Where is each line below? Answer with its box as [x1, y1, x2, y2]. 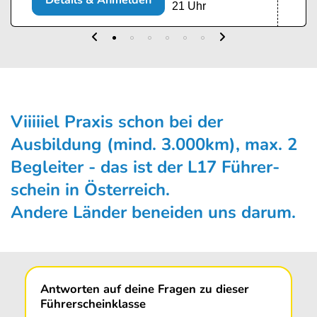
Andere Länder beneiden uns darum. [11, 201, 296, 224]
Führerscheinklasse [40, 296, 146, 313]
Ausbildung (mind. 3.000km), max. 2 [11, 133, 297, 156]
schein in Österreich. [11, 178, 170, 202]
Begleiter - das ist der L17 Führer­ [11, 156, 279, 179]
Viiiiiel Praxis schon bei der [11, 110, 223, 134]
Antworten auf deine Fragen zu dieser [40, 281, 249, 298]
